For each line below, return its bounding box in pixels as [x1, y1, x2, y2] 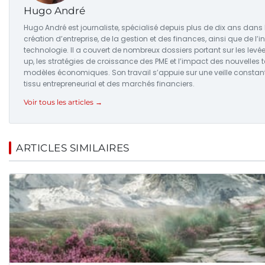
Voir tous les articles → [24, 97, 102, 106]
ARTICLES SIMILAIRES [16, 141, 130, 154]
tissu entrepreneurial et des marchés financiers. [24, 78, 195, 89]
